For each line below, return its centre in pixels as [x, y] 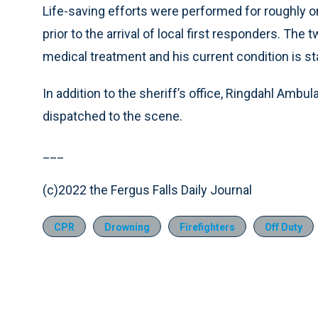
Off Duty [284, 227]
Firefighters [207, 227]
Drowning [127, 227]
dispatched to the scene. [113, 116]
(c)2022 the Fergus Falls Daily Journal [147, 190]
